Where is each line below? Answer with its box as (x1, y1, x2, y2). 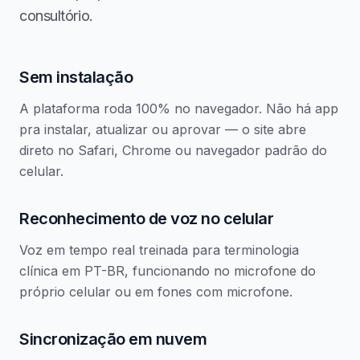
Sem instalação (19, 67, 133, 87)
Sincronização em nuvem (19, 329, 207, 349)
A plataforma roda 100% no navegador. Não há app (19, 100, 338, 117)
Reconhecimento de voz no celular (19, 209, 273, 228)
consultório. (19, 7, 93, 24)
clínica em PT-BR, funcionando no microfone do (19, 263, 316, 279)
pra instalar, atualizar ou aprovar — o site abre (19, 121, 306, 137)
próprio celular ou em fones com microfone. (19, 284, 292, 300)
